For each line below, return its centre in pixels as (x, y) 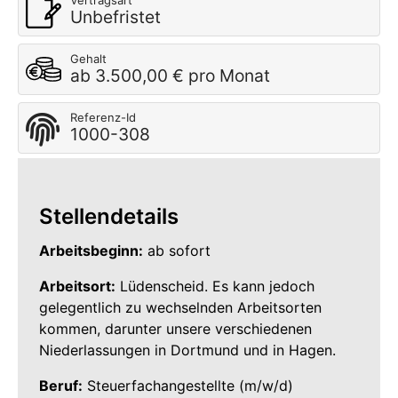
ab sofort (179, 251)
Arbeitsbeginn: (91, 251)
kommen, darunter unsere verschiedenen (175, 329)
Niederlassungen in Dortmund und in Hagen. (187, 350)
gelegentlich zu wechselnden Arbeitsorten (180, 308)
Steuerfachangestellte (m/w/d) (188, 386)
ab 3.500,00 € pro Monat (170, 76)
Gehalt (88, 59)
